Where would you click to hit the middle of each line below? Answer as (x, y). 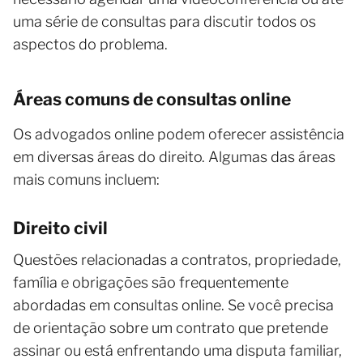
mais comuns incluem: (86, 179)
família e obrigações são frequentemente (151, 282)
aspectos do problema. (90, 44)
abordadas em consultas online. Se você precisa (173, 305)
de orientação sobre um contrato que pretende (171, 327)
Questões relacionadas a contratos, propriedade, (177, 259)
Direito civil (60, 228)
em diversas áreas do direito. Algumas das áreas (174, 156)
